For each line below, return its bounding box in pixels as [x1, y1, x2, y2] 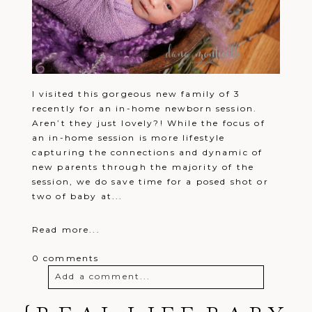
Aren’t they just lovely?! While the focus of [31, 117, 265, 128]
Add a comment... [54, 270, 151, 281]
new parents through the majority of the [31, 161, 255, 172]
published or [152, 299, 224, 310]
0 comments [31, 252, 100, 263]
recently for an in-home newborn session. [31, 102, 258, 114]
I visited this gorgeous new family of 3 [31, 88, 241, 99]
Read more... [31, 224, 100, 235]
